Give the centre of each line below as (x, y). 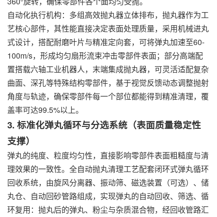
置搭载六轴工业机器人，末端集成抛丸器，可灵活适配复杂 (108, 69)
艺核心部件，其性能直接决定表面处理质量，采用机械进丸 (108, 28)
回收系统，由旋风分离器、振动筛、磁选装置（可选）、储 (108, 182)
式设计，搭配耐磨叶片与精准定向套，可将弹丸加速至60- (106, 42)
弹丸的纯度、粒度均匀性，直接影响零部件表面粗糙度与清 (108, 155)
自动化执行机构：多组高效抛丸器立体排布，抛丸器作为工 (108, 15)
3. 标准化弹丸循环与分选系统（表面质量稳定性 (104, 125)
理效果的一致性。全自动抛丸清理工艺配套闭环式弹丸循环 (108, 169)
